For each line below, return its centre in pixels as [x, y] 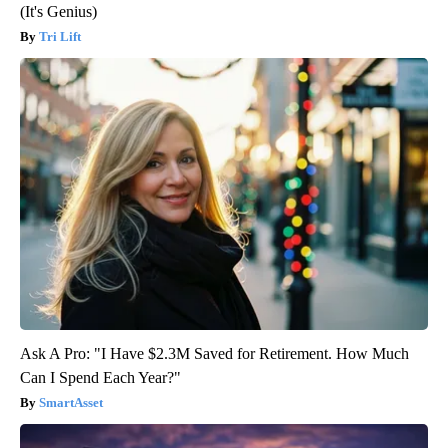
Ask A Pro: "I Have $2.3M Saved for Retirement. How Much [214, 353]
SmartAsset [71, 402]
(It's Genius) [58, 11]
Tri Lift [60, 36]
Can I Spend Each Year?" [100, 377]
